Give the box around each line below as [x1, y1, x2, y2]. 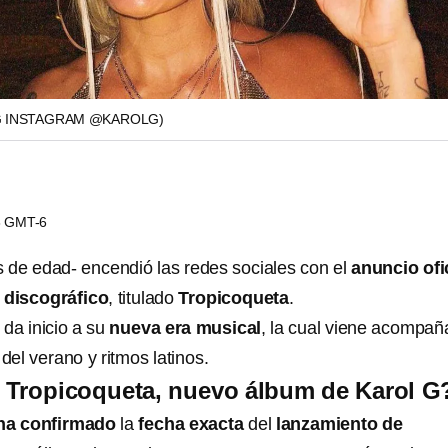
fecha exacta [138, 414, 249, 434]
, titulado [108, 288, 179, 308]
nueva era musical [109, 318, 262, 338]
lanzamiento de [275, 414, 403, 434]
